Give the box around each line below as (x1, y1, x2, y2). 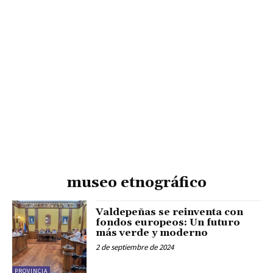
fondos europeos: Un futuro (96, 216, 241, 229)
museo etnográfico (66, 174, 207, 193)
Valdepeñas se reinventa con (96, 206, 244, 219)
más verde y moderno (96, 227, 208, 239)
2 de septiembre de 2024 (96, 242, 174, 253)
